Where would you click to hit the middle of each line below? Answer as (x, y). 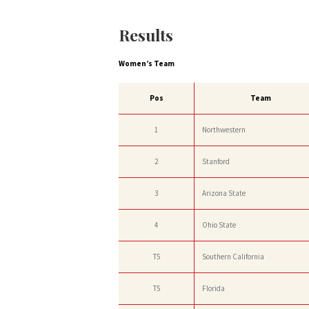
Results (146, 35)
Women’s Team (147, 64)
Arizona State (224, 193)
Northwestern (224, 129)
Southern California (233, 256)
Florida (213, 288)
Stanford (216, 161)
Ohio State (219, 225)
